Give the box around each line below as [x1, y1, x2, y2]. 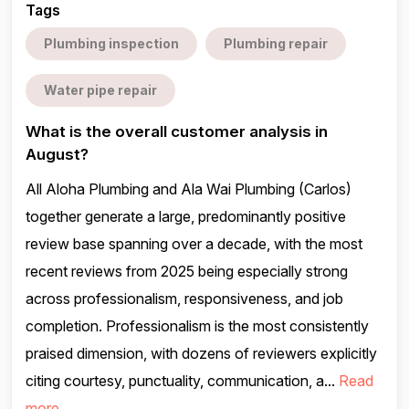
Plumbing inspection [44, 36, 179, 51]
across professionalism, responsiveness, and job [26, 289, 343, 308]
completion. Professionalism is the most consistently [26, 317, 369, 335]
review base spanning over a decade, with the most [26, 235, 362, 253]
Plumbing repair [224, 36, 328, 51]
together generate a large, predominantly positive [26, 207, 346, 225]
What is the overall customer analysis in [26, 122, 328, 141]
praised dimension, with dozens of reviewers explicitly [26, 344, 377, 362]
